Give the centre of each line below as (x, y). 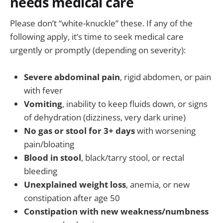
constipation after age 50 (72, 198)
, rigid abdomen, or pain (166, 77)
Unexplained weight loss (75, 185)
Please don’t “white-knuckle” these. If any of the (101, 23)
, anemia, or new (158, 185)
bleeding (41, 171)
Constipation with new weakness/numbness (116, 212)
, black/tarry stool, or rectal (133, 158)
